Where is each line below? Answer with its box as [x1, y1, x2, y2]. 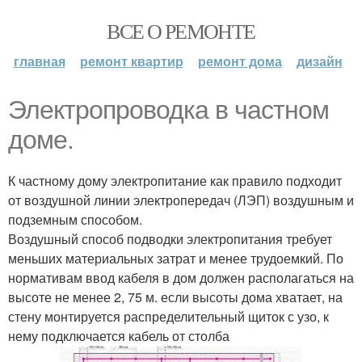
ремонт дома [197, 52, 282, 70]
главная [13, 52, 65, 70]
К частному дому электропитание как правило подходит [8, 171, 342, 190]
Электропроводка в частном [8, 95, 329, 124]
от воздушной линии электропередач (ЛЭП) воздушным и [8, 191, 354, 209]
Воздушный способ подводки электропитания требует [8, 229, 332, 248]
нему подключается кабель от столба [8, 326, 229, 345]
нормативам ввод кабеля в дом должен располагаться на [8, 268, 354, 287]
